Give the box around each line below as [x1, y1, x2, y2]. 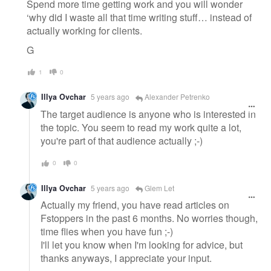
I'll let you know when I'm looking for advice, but [41, 238, 243, 252]
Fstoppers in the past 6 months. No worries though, [41, 211, 258, 226]
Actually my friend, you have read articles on [41, 198, 229, 212]
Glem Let [143, 182, 174, 193]
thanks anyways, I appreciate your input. [41, 251, 212, 266]
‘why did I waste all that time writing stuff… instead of [27, 10, 252, 25]
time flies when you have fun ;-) [41, 224, 173, 239]
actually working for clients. [27, 24, 142, 38]
